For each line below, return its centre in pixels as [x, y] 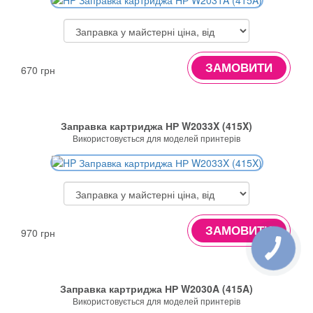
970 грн [38, 232]
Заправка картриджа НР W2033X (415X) [156, 125]
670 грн [38, 70]
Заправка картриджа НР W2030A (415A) [156, 288]
